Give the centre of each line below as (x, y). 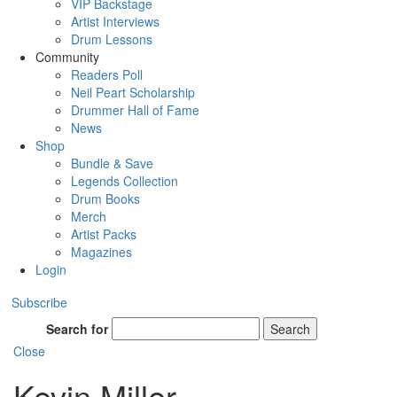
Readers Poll (107, 75)
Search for (78, 329)
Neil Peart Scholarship (133, 93)
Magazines (101, 252)
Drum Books (105, 199)
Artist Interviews (115, 22)
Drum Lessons (112, 39)
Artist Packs (104, 234)
